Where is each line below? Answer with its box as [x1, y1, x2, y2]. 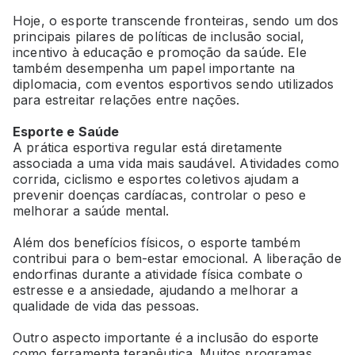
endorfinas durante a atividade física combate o [13, 265, 303, 282]
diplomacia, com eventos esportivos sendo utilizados [13, 75, 334, 92]
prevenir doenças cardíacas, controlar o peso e [13, 186, 306, 203]
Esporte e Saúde [13, 123, 120, 139]
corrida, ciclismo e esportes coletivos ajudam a [13, 170, 300, 187]
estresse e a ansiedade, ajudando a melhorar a [13, 281, 298, 298]
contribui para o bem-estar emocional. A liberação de [13, 250, 342, 266]
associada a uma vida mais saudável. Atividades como [13, 155, 340, 171]
